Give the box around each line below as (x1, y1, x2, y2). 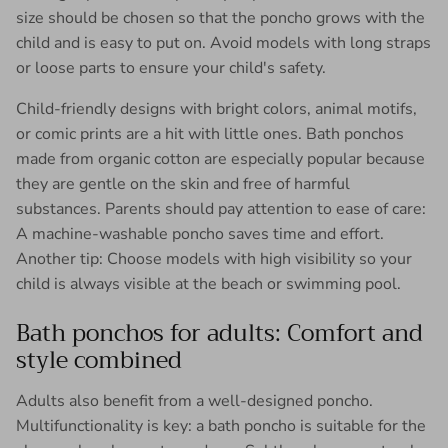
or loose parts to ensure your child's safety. (16, 56, 326, 79)
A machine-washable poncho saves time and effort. (16, 222, 384, 245)
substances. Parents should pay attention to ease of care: (16, 197, 426, 220)
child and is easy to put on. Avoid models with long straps (16, 31, 431, 54)
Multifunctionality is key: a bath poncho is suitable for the (16, 414, 426, 437)
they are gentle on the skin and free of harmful (16, 172, 350, 195)
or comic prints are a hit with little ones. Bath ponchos (16, 122, 404, 145)
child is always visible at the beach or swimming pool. (16, 272, 401, 295)
